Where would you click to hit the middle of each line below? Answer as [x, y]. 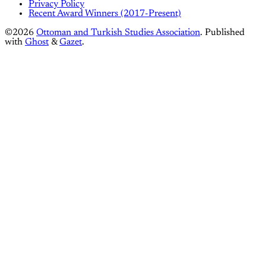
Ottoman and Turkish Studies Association [118, 33]
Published [225, 33]
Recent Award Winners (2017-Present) [105, 14]
